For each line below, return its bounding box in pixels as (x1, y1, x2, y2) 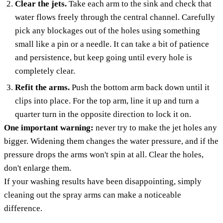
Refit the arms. (15, 82, 70, 92)
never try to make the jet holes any (94, 122, 217, 132)
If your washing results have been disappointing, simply (4, 176, 202, 186)
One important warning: (4, 122, 94, 132)
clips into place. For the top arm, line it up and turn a (15, 96, 200, 106)
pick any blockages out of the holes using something (15, 25, 201, 35)
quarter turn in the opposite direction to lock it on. (15, 109, 192, 119)
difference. (4, 203, 42, 213)
